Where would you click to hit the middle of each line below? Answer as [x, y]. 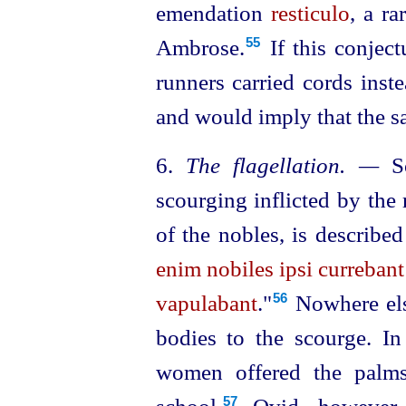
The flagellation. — [282, 165]
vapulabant [206, 303]
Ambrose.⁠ [200, 47]
